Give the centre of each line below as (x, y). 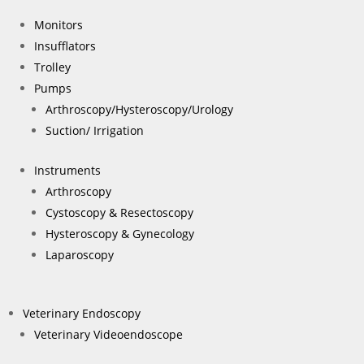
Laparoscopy (80, 254)
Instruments (67, 170)
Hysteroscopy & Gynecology (120, 233)
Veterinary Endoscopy (82, 313)
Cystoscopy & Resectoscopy (119, 212)
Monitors (58, 24)
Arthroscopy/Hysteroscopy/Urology (139, 109)
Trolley (52, 67)
